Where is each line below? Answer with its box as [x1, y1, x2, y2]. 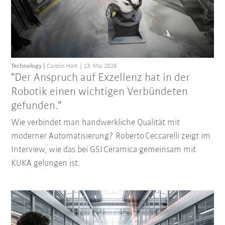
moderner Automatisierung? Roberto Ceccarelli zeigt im [11, 132, 211, 142]
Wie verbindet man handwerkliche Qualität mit [11, 118, 180, 128]
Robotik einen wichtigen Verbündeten [11, 86, 188, 98]
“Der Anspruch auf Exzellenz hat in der [11, 72, 190, 84]
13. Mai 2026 [84, 63, 118, 70]
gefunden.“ [11, 100, 62, 113]
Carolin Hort [47, 63, 78, 70]
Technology [11, 63, 42, 70]
